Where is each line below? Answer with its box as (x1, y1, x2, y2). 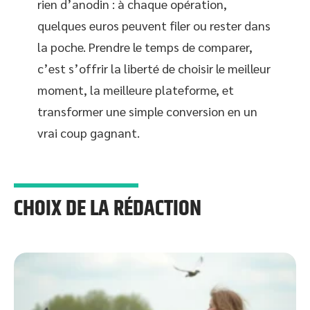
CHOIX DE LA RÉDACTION (14, 192, 201, 226)
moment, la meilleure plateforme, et (37, 81, 234, 98)
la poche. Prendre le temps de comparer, (37, 38, 253, 55)
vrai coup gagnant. (37, 124, 140, 140)
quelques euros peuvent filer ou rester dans (37, 17, 271, 33)
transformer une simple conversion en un (37, 102, 257, 119)
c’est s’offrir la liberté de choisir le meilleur (37, 60, 271, 76)
